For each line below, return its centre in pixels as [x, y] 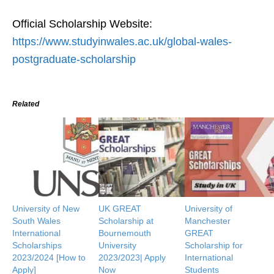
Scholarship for [214, 246]
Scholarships [37, 246]
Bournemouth [125, 233]
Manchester [208, 221]
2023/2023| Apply [132, 258]
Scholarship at [126, 221]
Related [26, 104]
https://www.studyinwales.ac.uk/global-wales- [122, 42]
